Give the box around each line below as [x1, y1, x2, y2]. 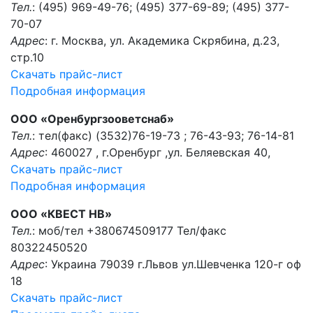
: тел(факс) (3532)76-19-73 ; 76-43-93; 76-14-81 [32, 129, 294, 143]
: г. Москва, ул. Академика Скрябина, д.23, [45, 34, 279, 48]
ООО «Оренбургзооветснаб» [10, 112, 174, 126]
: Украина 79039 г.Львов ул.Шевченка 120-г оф [45, 257, 301, 271]
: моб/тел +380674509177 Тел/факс [32, 224, 226, 238]
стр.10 [10, 50, 44, 64]
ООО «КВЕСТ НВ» [10, 207, 112, 221]
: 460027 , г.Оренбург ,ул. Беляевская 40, [45, 145, 270, 159]
